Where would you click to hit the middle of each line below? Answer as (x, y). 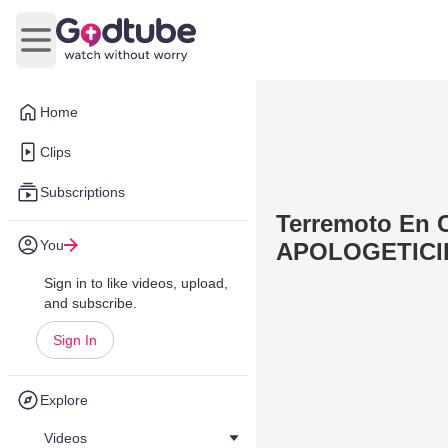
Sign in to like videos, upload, (136, 283)
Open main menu (95, 50)
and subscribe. (90, 303)
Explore (64, 400)
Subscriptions (82, 192)
